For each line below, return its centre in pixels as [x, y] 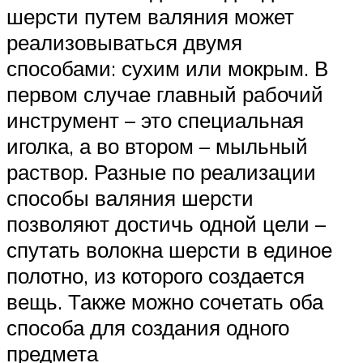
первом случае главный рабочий [165, 94]
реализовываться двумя [124, 43]
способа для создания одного [148, 328]
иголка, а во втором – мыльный [157, 146]
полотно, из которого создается [156, 276]
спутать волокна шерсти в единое [169, 250]
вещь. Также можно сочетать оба [165, 302]
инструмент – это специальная [155, 120]
